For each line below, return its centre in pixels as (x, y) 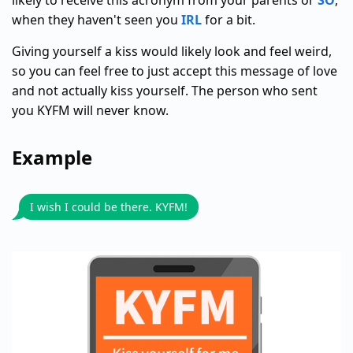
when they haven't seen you (97, 20)
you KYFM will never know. (90, 110)
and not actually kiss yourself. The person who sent (165, 91)
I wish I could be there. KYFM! (109, 207)
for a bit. (229, 20)
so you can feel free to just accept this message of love (175, 71)
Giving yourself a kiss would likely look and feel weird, (172, 51)
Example (52, 157)
